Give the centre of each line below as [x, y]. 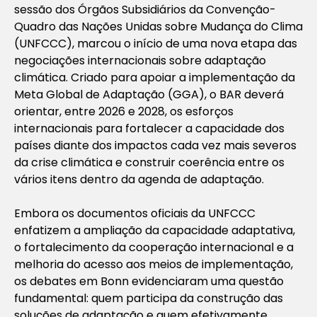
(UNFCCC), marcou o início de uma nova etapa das [156, 43]
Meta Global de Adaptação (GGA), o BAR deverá [149, 94]
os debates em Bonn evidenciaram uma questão [149, 281]
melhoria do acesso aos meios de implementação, [154, 264]
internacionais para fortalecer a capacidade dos [149, 128]
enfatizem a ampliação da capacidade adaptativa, [155, 230]
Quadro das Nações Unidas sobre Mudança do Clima [158, 26]
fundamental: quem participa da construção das [149, 298]
